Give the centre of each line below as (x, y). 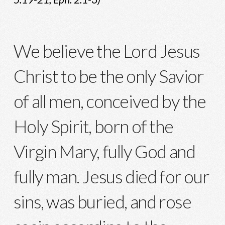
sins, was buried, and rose (102, 202)
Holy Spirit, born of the (93, 126)
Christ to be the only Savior (108, 76)
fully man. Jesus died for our (111, 177)
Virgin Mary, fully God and (104, 151)
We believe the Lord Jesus (106, 51)
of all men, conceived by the (109, 101)
